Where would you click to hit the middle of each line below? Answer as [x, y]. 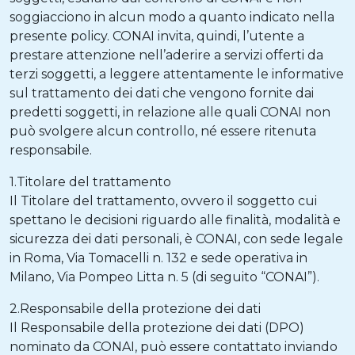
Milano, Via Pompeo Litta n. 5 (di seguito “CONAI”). [164, 277]
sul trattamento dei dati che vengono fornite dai [162, 93]
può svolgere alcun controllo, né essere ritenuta [163, 131]
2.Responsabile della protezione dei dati [135, 309]
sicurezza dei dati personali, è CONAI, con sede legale [176, 239]
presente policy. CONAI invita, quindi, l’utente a [157, 36]
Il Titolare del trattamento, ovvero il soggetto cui [163, 201]
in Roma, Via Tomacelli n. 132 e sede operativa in [158, 258]
